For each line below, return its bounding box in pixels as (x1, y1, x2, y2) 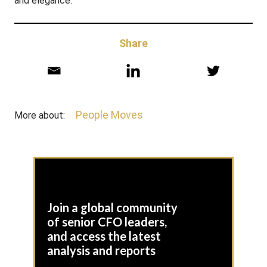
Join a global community (47, 200, 178, 215)
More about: (14, 110, 65, 121)
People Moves (76, 108, 143, 121)
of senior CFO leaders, (47, 215, 167, 229)
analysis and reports (47, 243, 156, 257)
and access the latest (47, 229, 161, 243)
